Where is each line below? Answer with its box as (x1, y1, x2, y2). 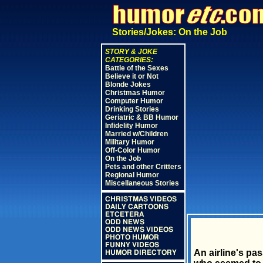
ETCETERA (104, 211, 144, 218)
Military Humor (104, 138, 154, 146)
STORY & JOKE (104, 48, 157, 56)
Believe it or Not (104, 72, 159, 80)
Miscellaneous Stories (104, 179, 179, 187)
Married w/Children (104, 130, 168, 138)
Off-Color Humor (104, 146, 160, 154)
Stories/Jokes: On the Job (112, 27, 227, 37)
